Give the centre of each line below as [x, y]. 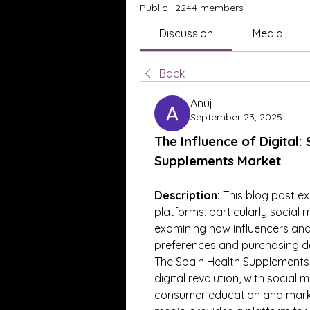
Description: [187, 195]
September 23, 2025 [236, 117]
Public [154, 8]
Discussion [186, 33]
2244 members [209, 8]
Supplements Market [218, 161]
